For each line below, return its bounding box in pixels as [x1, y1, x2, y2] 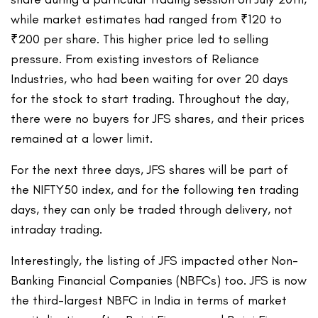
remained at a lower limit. [11, 130, 153, 146]
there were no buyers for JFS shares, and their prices [11, 110, 305, 126]
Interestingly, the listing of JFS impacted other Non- [11, 252, 299, 268]
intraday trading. [11, 221, 103, 237]
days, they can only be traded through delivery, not [11, 201, 293, 217]
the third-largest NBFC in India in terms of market [11, 292, 287, 308]
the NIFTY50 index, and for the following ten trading [11, 181, 300, 197]
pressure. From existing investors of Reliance [11, 50, 260, 67]
